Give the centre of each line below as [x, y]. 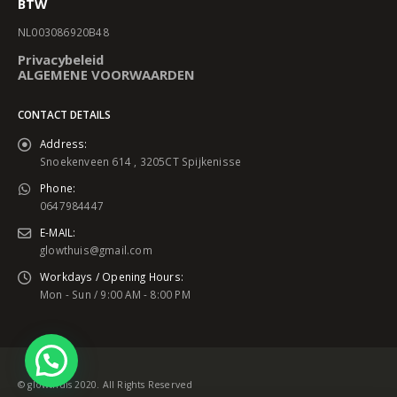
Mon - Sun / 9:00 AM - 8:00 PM [115, 295]
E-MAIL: [58, 233]
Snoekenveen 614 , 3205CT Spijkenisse [141, 162]
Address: [64, 144]
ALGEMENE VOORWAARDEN [106, 75]
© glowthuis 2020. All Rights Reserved [105, 385]
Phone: [58, 188]
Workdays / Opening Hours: [112, 277]
